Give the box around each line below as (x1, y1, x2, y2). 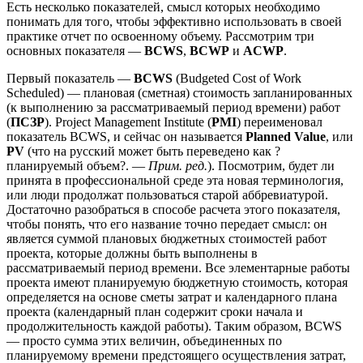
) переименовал (237, 114, 322, 129)
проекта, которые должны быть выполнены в (6, 246, 258, 260)
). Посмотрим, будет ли (207, 158, 335, 173)
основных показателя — (6, 43, 144, 58)
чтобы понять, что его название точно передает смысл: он (6, 216, 327, 231)
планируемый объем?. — (6, 158, 148, 173)
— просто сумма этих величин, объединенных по (6, 333, 282, 348)
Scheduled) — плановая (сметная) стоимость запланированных (6, 85, 352, 100)
